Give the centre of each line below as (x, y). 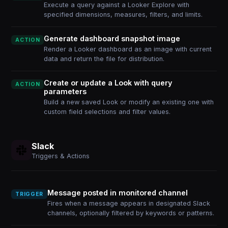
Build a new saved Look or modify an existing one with (129, 102)
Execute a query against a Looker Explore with (117, 5)
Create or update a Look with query (108, 83)
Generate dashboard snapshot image (112, 38)
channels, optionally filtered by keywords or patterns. (131, 213)
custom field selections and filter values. (107, 112)
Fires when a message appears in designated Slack (129, 203)
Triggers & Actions (61, 156)
